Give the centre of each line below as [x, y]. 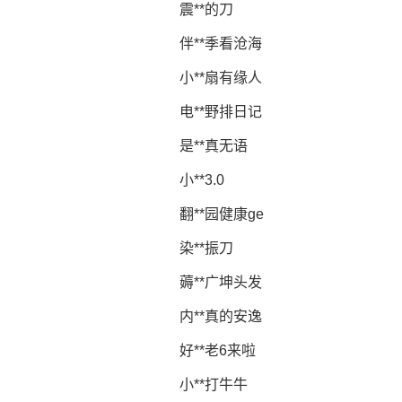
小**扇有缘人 [221, 78]
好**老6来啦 [218, 350]
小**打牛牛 [214, 385]
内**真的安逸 [221, 316]
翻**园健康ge [222, 214]
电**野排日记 [221, 112]
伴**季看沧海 [221, 44]
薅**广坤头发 [221, 282]
